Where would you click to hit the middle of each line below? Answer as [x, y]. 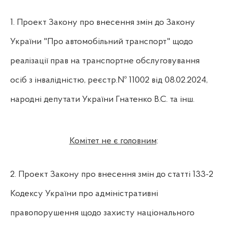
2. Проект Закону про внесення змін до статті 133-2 [112, 174]
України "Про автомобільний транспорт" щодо [102, 42]
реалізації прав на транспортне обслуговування [105, 61]
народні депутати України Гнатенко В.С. [89, 99]
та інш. [182, 99]
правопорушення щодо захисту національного [102, 213]
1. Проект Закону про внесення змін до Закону [103, 22]
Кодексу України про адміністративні [84, 194]
